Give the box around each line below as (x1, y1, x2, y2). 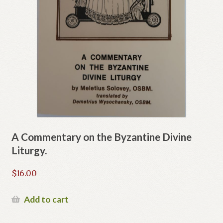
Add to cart (23, 194, 69, 205)
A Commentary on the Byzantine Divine (11, 130, 192, 143)
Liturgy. (11, 144, 47, 157)
